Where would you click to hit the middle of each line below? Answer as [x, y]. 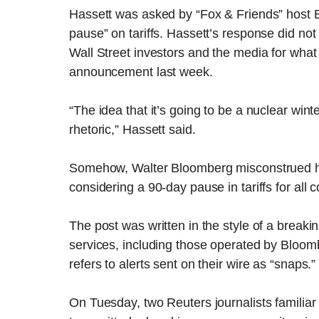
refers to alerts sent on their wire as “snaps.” [193, 265]
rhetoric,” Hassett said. [132, 130]
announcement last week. [141, 72]
